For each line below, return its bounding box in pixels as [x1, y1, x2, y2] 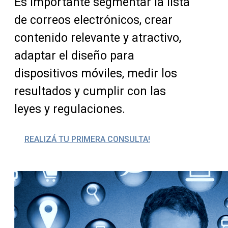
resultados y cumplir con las [14, 84, 166, 99]
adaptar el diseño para [14, 49, 134, 63]
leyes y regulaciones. [14, 102, 125, 117]
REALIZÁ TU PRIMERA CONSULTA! [24, 134, 150, 145]
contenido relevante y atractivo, [14, 31, 181, 45]
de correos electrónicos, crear [14, 13, 173, 27]
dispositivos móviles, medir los [14, 67, 177, 81]
